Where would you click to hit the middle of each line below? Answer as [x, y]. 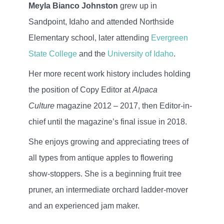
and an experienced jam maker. [84, 205]
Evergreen [169, 37]
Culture [41, 105]
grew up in [137, 5]
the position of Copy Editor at [80, 89]
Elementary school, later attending [89, 37]
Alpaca [145, 89]
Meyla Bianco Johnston [73, 5]
